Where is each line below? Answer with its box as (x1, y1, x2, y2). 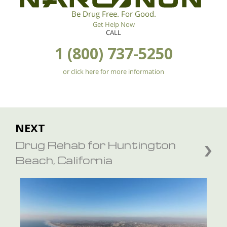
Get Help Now (92, 20, 135, 29)
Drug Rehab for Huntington (15, 138, 176, 152)
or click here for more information (63, 66, 164, 76)
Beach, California (15, 153, 112, 167)
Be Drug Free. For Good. (71, 9, 156, 19)
